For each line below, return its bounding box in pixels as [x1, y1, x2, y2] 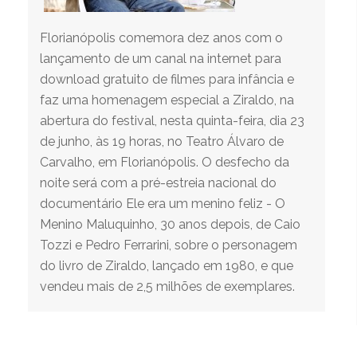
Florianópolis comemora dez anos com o [40, 30, 283, 45]
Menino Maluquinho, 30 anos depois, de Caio [40, 217, 300, 232]
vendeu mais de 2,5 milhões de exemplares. [40, 279, 295, 294]
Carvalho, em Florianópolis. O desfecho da [40, 155, 289, 170]
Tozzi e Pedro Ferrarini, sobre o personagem [40, 237, 297, 253]
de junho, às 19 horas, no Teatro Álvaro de [40, 134, 284, 149]
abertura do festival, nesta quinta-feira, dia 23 [40, 113, 304, 128]
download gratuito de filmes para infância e [40, 72, 294, 87]
